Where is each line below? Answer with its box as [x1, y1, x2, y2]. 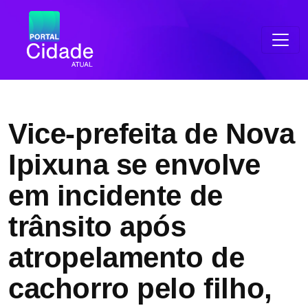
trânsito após [8, 210, 186, 243]
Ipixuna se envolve [8, 148, 261, 181]
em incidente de [8, 179, 223, 212]
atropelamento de [8, 241, 245, 274]
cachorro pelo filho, [8, 272, 272, 305]
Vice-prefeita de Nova [8, 118, 295, 150]
